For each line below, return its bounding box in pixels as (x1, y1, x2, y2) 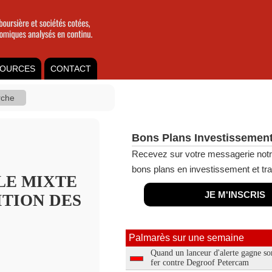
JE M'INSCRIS (205, 189, 265, 200)
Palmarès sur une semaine (129, 233, 244, 243)
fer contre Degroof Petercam (151, 258, 249, 267)
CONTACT (50, 64, 91, 73)
